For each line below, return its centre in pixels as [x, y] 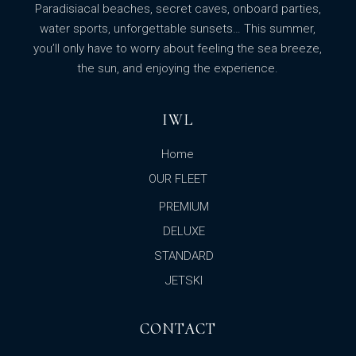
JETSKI [184, 281]
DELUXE [184, 231]
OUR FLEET [178, 179]
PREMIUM [184, 207]
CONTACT [178, 329]
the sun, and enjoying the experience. [178, 68]
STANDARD [184, 256]
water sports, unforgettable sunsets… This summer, [178, 29]
